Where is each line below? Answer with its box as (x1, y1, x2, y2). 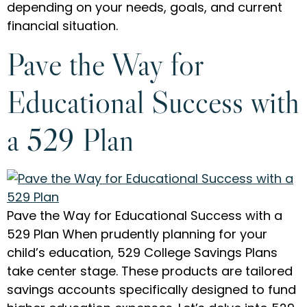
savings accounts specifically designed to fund (7, 280, 296, 298)
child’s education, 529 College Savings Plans (7, 243, 278, 261)
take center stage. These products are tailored (7, 262, 293, 280)
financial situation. (7, 17, 118, 35)
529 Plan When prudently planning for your (7, 225, 267, 243)
